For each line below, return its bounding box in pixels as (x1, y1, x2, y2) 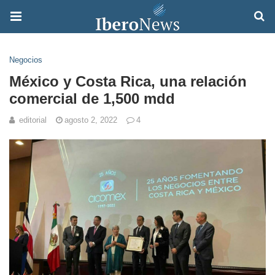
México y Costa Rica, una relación (9, 73, 247, 90)
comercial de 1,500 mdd (9, 90, 175, 107)
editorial (19, 115, 47, 125)
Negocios (9, 55, 42, 64)
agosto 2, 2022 (64, 115, 117, 125)
